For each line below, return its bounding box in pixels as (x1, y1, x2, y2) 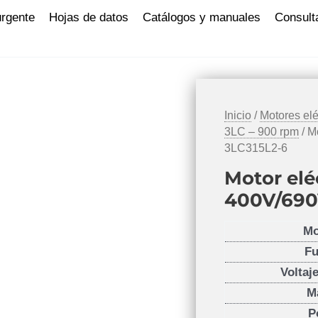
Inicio (224, 109, 252, 121)
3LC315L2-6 (224, 142, 288, 154)
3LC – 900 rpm (224, 126, 300, 138)
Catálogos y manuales (143, 11, 261, 24)
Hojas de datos (49, 11, 128, 24)
